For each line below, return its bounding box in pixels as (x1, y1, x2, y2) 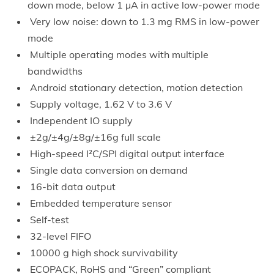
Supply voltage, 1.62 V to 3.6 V (28, 97, 172, 110)
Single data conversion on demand (28, 163, 188, 176)
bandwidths (28, 64, 83, 77)
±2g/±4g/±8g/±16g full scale (28, 130, 161, 143)
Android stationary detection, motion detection (28, 81, 243, 94)
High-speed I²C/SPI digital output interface (28, 147, 224, 160)
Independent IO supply (28, 114, 133, 127)
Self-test (28, 213, 69, 226)
